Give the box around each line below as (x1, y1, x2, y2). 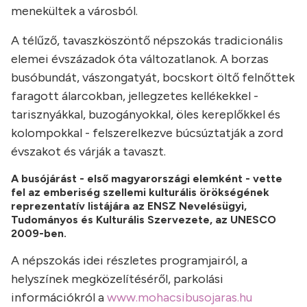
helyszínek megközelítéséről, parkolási (11, 271, 223, 287)
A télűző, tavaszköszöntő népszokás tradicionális (11, 33, 283, 49)
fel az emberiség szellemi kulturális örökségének (11, 186, 269, 199)
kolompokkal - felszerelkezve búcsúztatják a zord (11, 125, 283, 141)
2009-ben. (11, 227, 66, 241)
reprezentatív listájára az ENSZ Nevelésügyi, (11, 199, 247, 213)
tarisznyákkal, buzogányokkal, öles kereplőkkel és (11, 107, 280, 123)
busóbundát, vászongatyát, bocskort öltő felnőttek (11, 70, 295, 86)
